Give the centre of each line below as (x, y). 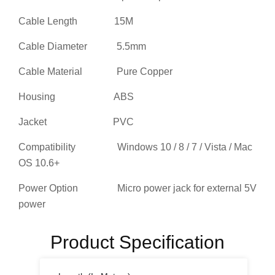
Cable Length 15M (76, 21)
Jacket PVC (76, 122)
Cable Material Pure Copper (95, 72)
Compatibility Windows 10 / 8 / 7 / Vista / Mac (135, 147)
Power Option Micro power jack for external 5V (137, 188)
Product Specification (137, 242)
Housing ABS (76, 97)
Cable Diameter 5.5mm (82, 46)
